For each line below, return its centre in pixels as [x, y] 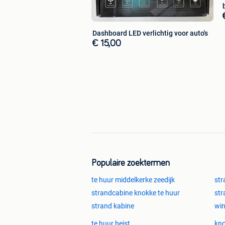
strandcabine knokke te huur [136, 193]
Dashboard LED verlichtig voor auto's [150, 33]
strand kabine [113, 206]
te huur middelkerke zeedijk [133, 180]
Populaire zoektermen [131, 163]
